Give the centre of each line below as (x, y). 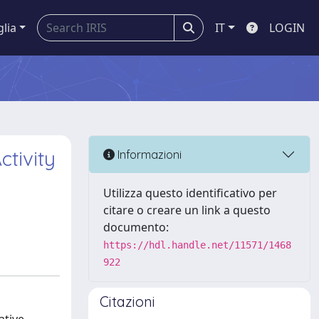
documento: (136, 227)
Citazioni (127, 302)
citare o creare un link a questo (187, 210)
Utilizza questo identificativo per (190, 193)
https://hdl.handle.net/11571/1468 (197, 245)
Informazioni (148, 154)
